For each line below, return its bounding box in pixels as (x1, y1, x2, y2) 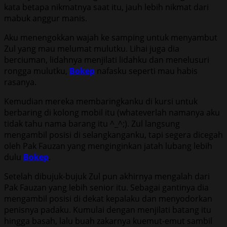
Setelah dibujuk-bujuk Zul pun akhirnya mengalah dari (4, 170, 210, 182)
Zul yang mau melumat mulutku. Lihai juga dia (4, 43, 179, 54)
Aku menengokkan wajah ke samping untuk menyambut (4, 31, 217, 43)
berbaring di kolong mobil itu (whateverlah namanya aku (4, 106, 220, 118)
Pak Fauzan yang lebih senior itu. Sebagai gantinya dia (4, 181, 209, 193)
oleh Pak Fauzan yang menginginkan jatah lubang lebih (4, 140, 212, 152)
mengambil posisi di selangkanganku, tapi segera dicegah (4, 129, 223, 140)
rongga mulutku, (4, 65, 69, 77)
